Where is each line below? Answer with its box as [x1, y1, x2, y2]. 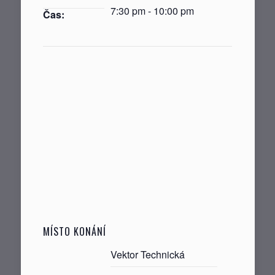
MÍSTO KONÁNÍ [42, 223, 106, 239]
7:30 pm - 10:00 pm [110, 3, 194, 18]
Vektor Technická [110, 247, 185, 261]
